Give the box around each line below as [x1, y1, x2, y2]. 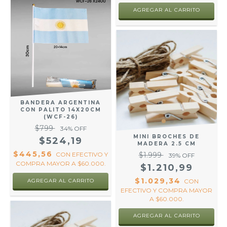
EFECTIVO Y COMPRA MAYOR [121, 186, 212, 194]
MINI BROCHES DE [133, 133, 200, 140]
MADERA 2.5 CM [137, 140, 196, 147]
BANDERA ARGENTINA [20, 99, 101, 106]
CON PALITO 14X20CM [20, 106, 101, 113]
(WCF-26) [43, 113, 78, 120]
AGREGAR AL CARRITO [133, 212, 200, 219]
